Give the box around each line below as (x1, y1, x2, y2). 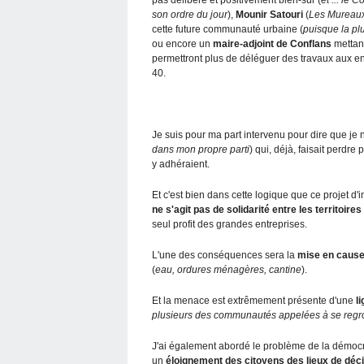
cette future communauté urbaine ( (152, 23, 303, 35)
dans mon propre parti (152, 143, 249, 155)
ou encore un (152, 37, 213, 50)
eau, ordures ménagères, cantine (155, 263, 301, 275)
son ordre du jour (152, 8, 227, 20)
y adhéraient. (152, 158, 210, 170)
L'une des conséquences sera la (152, 249, 297, 261)
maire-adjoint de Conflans (213, 37, 331, 50)
